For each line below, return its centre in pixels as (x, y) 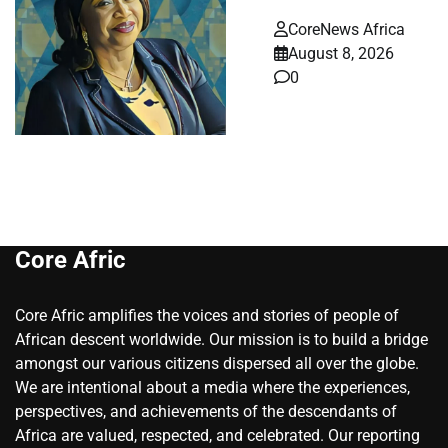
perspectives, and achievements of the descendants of (206, 412)
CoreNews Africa (346, 30)
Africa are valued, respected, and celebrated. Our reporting (217, 436)
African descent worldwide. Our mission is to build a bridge (221, 340)
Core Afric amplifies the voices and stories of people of (207, 316)
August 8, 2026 (341, 54)
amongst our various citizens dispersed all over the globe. (217, 364)
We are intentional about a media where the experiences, (212, 388)
